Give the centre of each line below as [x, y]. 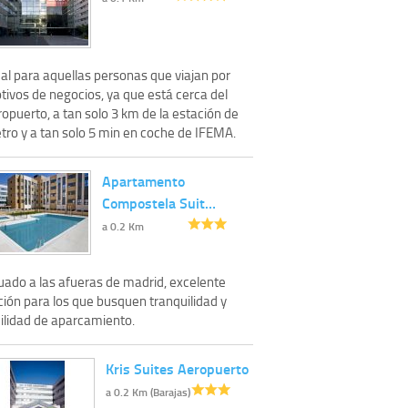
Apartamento [143, 180]
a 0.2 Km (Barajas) [148, 392]
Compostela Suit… [159, 202]
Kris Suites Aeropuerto [177, 368]
